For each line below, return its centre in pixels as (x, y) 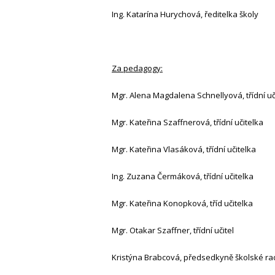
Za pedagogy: (137, 68)
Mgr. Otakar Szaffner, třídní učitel (173, 230)
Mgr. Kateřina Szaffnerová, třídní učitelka (188, 122)
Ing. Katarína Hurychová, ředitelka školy (185, 14)
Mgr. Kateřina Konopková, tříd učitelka (182, 203)
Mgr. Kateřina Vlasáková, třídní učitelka (184, 149)
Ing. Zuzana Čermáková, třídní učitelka (183, 176)
